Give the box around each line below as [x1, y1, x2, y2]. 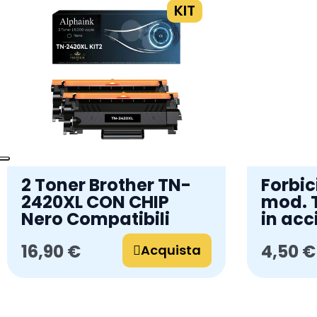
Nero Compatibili [21, 207, 170, 231]
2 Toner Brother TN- [21, 173, 191, 197]
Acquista [141, 241, 201, 259]
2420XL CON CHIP [21, 190, 169, 214]
